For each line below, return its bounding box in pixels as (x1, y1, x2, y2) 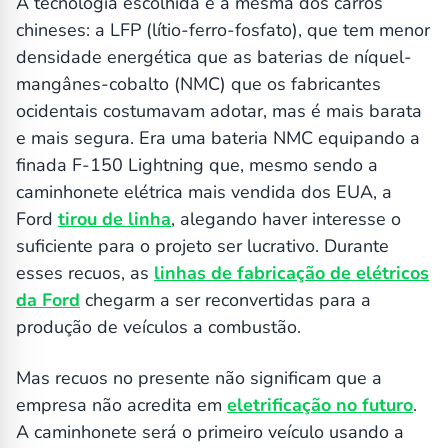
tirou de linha (58, 207, 171, 232)
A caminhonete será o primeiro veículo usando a (16, 420, 404, 445)
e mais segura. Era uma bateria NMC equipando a (16, 126, 420, 151)
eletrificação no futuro (227, 393, 413, 418)
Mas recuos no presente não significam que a (16, 366, 382, 391)
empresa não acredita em (16, 393, 227, 418)
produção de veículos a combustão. (16, 315, 301, 340)
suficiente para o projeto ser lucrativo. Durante (16, 234, 389, 259)
